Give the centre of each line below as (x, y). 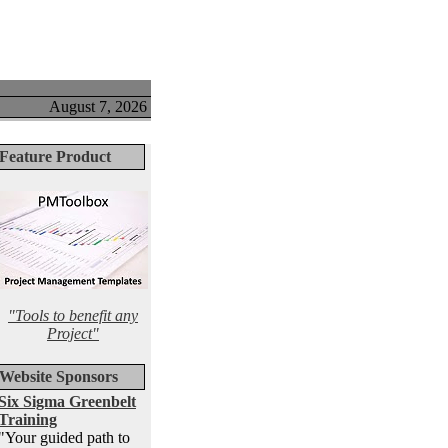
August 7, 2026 (98, 106)
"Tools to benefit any (73, 315)
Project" (73, 333)
